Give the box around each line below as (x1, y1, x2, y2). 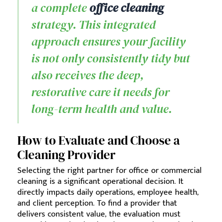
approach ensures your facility (31, 33, 186, 50)
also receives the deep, (31, 66, 144, 83)
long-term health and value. (31, 100, 172, 117)
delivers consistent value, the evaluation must (17, 207, 180, 221)
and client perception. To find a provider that (17, 196, 177, 210)
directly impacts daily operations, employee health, (17, 185, 199, 199)
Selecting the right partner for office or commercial (17, 163, 202, 177)
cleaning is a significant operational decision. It (17, 174, 183, 188)
